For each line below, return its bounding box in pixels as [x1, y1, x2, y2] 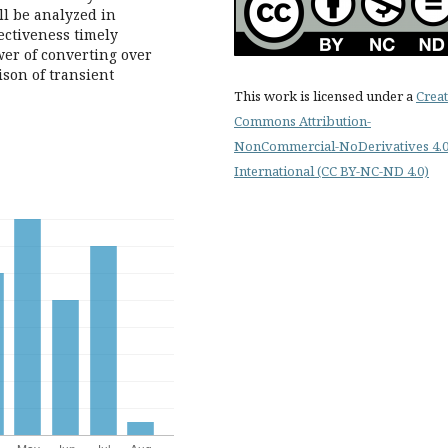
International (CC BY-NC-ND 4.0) [234, 162, 429, 180]
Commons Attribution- [234, 112, 371, 130]
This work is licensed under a [234, 87, 416, 105]
